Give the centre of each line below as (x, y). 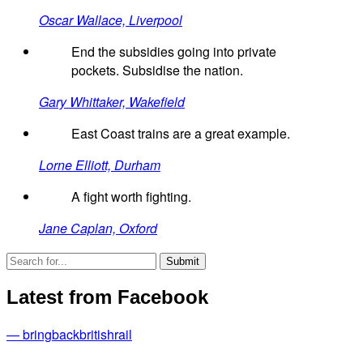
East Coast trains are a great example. (181, 134)
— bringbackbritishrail (69, 335)
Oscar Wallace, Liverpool (111, 20)
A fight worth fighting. (131, 197)
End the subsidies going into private (174, 52)
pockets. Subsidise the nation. (157, 70)
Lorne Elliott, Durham (100, 165)
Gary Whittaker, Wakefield (112, 102)
